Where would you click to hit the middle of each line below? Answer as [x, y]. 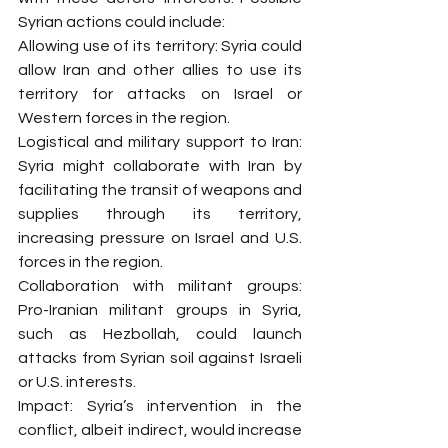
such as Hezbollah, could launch [160, 334]
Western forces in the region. [124, 118]
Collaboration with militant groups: [160, 286]
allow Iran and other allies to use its [160, 70]
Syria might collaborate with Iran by [160, 166]
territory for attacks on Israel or [160, 94]
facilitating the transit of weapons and [160, 190]
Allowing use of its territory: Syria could [160, 46]
